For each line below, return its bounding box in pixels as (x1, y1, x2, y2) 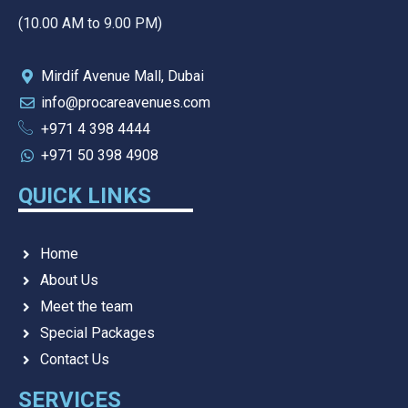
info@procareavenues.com (41, 94, 210, 112)
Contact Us (39, 351, 109, 369)
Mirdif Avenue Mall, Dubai (41, 67, 204, 86)
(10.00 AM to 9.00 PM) (18, 14, 162, 32)
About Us (39, 271, 98, 290)
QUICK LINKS (18, 183, 151, 209)
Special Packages (39, 324, 155, 342)
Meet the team (39, 298, 133, 316)
